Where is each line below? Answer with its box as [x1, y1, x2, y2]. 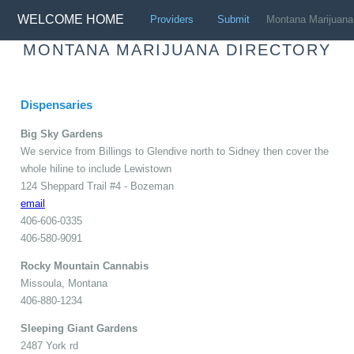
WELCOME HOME [17, 13, 125, 27]
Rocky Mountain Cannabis [21, 259, 149, 272]
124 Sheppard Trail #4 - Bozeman [21, 179, 174, 192]
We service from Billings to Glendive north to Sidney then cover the [21, 145, 329, 157]
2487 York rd [21, 339, 78, 352]
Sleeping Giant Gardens [21, 322, 137, 334]
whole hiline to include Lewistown [21, 162, 171, 175]
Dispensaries [21, 97, 92, 111]
